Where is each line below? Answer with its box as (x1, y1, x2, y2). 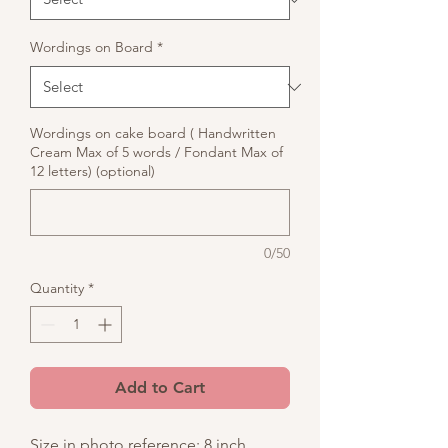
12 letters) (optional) (30, 162, 155, 180)
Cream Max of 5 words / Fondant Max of (30, 143, 283, 161)
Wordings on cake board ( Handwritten (30, 124, 276, 142)
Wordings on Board (30, 38, 153, 56)
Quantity (30, 279, 84, 297)
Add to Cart (115, 378, 205, 397)
